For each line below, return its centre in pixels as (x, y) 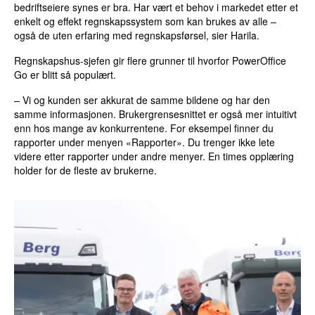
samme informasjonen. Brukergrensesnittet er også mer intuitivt (156, 114)
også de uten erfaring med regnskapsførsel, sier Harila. (137, 36)
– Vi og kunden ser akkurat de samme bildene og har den (142, 100)
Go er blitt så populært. (65, 75)
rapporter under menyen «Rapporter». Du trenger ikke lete (145, 142)
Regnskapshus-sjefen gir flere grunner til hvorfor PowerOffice (150, 61)
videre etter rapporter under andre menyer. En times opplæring (154, 156)
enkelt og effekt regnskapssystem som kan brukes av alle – (146, 21)
